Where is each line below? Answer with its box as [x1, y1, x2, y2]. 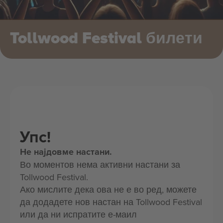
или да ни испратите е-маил [20, 208, 137, 221]
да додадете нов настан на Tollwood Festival [20, 196, 202, 208]
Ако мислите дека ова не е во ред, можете [20, 183, 197, 196]
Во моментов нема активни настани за [20, 158, 180, 171]
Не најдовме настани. [20, 145, 112, 158]
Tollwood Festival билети [10, 29, 203, 48]
